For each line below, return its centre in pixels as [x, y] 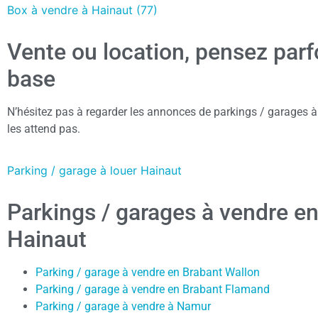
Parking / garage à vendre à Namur [123, 307]
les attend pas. [44, 128]
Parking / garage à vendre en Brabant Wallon [148, 273]
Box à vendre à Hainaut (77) [82, 10]
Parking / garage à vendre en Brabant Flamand [153, 290]
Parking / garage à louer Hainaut [94, 171]
